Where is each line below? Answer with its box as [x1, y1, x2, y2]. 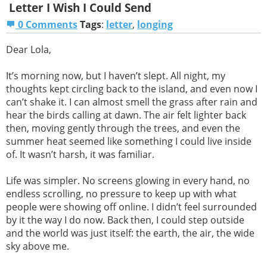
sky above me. [6, 240, 69, 253]
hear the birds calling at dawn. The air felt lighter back [6, 108, 246, 122]
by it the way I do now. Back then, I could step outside [6, 213, 244, 227]
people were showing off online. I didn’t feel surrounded [6, 200, 257, 214]
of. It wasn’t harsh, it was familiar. [6, 148, 154, 162]
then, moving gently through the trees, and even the [6, 122, 240, 135]
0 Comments [15, 18, 77, 32]
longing [137, 18, 173, 32]
